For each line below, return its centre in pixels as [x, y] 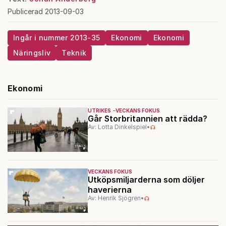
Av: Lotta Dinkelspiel [117, 127]
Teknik [74, 53]
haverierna [109, 190]
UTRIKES [99, 110]
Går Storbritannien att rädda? [148, 119]
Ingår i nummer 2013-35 [57, 38]
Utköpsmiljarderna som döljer [146, 180]
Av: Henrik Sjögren [114, 198]
